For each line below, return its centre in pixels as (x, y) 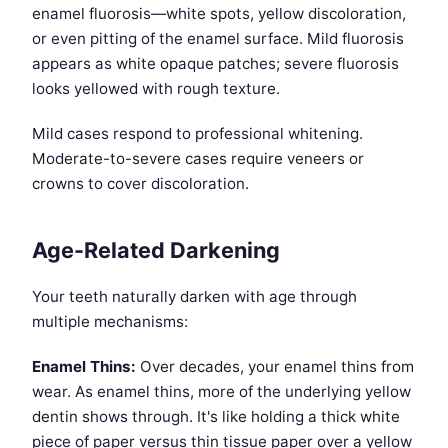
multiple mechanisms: (110, 322)
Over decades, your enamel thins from (275, 367)
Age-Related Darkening (156, 250)
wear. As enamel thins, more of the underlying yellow (221, 392)
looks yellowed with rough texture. (156, 89)
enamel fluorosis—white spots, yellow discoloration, (219, 14)
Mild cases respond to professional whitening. (197, 134)
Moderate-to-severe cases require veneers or (198, 159)
